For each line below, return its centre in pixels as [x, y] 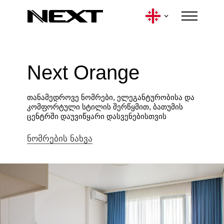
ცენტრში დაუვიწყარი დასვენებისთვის [97, 116]
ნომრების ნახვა [60, 138]
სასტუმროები [50, 185]
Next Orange [83, 72]
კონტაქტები [161, 186]
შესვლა [123, 83]
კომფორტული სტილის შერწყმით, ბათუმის [105, 106]
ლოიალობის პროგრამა [78, 190]
